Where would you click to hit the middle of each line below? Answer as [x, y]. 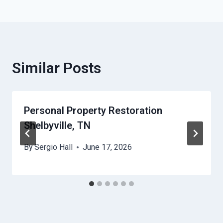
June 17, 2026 [108, 147]
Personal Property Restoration [93, 111]
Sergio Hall [54, 147]
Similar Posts [56, 68]
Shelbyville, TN [57, 126]
